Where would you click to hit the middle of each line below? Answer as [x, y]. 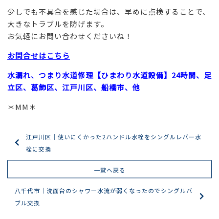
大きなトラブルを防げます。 [58, 23]
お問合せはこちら [39, 55]
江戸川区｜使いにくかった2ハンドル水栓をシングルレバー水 [113, 136]
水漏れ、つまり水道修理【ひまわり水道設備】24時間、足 [109, 75]
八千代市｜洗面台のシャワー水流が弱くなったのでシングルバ [104, 190]
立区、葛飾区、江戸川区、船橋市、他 [74, 87]
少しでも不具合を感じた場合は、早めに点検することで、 [109, 11]
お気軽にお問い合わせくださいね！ [70, 36]
